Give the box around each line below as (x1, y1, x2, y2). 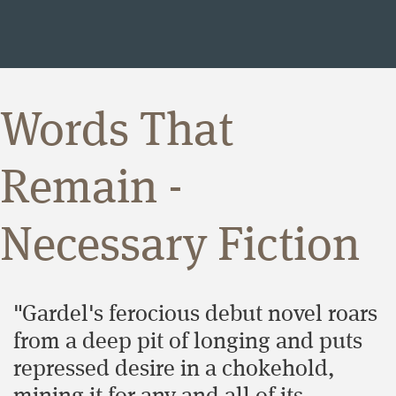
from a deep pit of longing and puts (13, 330, 362, 354)
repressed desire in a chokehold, (13, 357, 335, 381)
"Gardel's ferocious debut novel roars (13, 302, 377, 326)
